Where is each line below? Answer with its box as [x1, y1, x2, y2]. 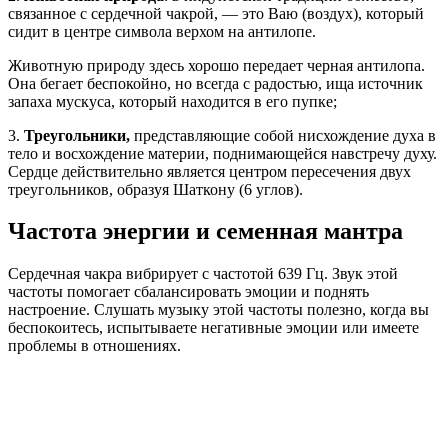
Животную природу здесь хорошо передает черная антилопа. [8, 56, 425, 74]
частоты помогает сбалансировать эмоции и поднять [8, 283, 369, 301]
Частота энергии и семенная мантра [8, 218, 403, 245]
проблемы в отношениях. [8, 337, 181, 355]
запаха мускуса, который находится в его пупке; [8, 92, 337, 110]
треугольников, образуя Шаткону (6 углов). [8, 180, 303, 198]
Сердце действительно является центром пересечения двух [8, 162, 411, 180]
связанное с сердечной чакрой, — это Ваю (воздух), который [8, 4, 424, 22]
